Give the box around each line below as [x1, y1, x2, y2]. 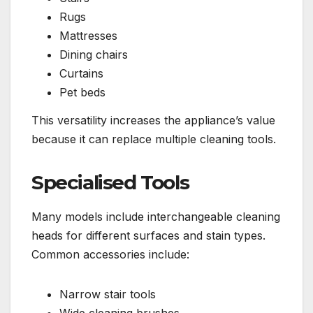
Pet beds [59, 85, 105, 100]
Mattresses [59, 29, 117, 43]
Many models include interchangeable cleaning [31, 210, 280, 224]
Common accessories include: [31, 247, 189, 262]
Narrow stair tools [59, 287, 156, 302]
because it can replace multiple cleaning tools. [31, 132, 276, 147]
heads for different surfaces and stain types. [31, 228, 265, 243]
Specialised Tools [31, 170, 189, 195]
